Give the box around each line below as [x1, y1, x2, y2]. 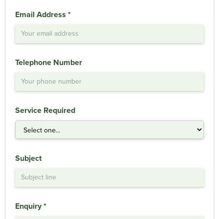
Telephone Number [15, 56, 82, 68]
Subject [15, 152, 42, 164]
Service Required [15, 104, 75, 116]
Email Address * [15, 8, 71, 20]
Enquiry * [15, 200, 46, 212]
